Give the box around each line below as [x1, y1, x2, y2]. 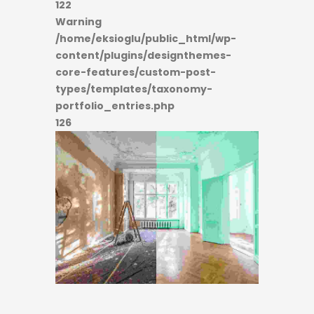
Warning [55, 15, 102, 29]
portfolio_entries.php [55, 99, 175, 113]
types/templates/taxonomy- [55, 82, 212, 96]
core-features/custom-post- [55, 65, 216, 79]
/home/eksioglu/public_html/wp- [55, 32, 236, 46]
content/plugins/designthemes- [55, 48, 231, 62]
